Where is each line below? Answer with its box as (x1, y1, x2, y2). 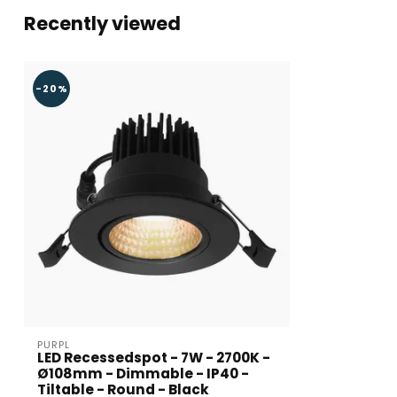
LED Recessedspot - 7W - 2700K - (37, 348, 270, 367)
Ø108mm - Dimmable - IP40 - (37, 364, 249, 383)
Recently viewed (24, 11, 181, 36)
